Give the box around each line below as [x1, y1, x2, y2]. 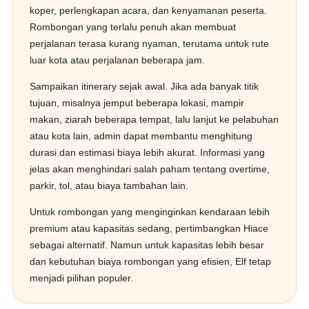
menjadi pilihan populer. [30, 272, 134, 283]
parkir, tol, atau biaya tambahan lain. [30, 180, 189, 191]
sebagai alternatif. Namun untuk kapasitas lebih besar [30, 239, 265, 250]
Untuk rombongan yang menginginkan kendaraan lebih [30, 206, 270, 217]
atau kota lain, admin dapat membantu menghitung [30, 130, 253, 141]
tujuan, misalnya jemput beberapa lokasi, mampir [30, 97, 245, 108]
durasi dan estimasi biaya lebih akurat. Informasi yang [30, 147, 266, 158]
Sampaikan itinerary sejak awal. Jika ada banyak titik [30, 81, 259, 92]
